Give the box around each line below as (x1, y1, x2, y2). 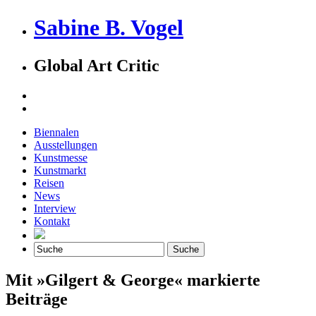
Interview (34, 202, 76, 214)
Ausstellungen (34, 138, 97, 151)
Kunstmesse (34, 151, 87, 164)
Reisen (34, 176, 64, 189)
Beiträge (6, 289, 68, 308)
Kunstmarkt (34, 164, 86, 176)
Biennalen (34, 126, 79, 138)
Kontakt (34, 214, 70, 227)
